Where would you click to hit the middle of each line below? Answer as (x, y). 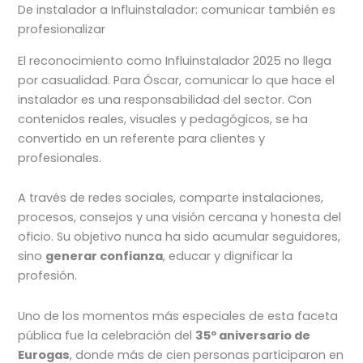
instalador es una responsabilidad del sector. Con (165, 99)
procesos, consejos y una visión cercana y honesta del (180, 218)
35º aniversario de (253, 335)
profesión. (48, 276)
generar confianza (105, 256)
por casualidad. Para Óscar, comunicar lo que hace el (177, 80)
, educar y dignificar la (228, 256)
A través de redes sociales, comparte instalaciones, (171, 198)
